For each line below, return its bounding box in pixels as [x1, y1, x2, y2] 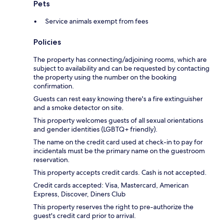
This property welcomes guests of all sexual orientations [33, 116, 203, 125]
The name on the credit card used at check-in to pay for [33, 137, 203, 147]
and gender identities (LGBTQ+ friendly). [33, 125, 158, 134]
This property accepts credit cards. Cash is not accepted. [33, 168, 207, 177]
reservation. [33, 155, 70, 165]
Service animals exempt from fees [45, 17, 148, 26]
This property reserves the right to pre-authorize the [33, 202, 193, 212]
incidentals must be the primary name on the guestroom [33, 146, 205, 156]
